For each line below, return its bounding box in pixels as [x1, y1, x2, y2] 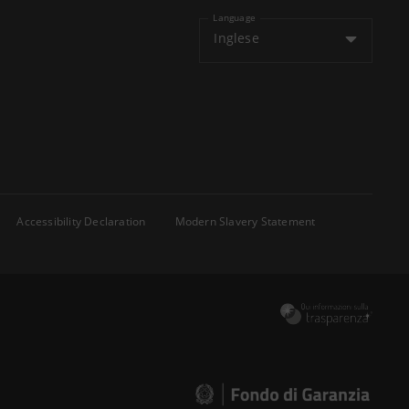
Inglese [214, 29, 259, 47]
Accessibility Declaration [16, 214, 146, 229]
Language [213, 11, 256, 24]
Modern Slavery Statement [174, 214, 316, 229]
